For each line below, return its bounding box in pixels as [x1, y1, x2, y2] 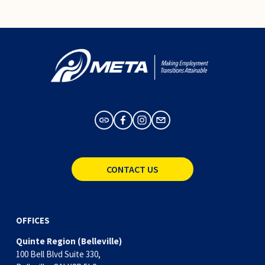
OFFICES [15, 214, 50, 226]
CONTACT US [106, 163, 159, 176]
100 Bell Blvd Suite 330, [15, 248, 101, 260]
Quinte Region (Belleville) [15, 235, 122, 247]
